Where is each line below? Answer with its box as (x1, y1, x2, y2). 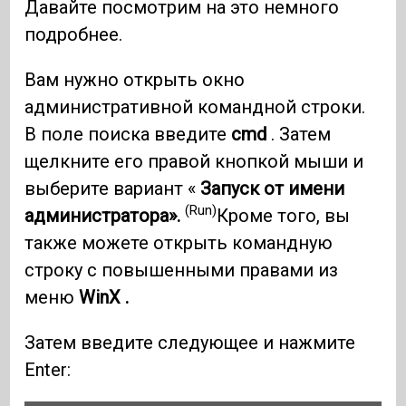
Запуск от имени (200, 177, 345, 199)
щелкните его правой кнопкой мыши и (24, 150, 364, 172)
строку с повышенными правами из (24, 258, 339, 281)
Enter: (24, 358, 72, 381)
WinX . (79, 285, 130, 308)
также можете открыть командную (24, 231, 333, 254)
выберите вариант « (24, 177, 201, 199)
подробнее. (24, 23, 123, 45)
